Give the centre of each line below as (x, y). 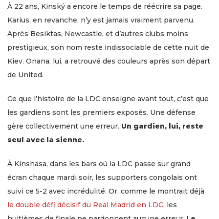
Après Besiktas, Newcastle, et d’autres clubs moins (98, 33)
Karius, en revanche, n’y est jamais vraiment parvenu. (101, 20)
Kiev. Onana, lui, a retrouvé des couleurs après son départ (109, 61)
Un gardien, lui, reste (162, 126)
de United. (25, 75)
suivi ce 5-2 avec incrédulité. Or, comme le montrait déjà (106, 191)
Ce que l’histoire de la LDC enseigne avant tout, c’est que (108, 99)
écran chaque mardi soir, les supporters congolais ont (102, 177)
